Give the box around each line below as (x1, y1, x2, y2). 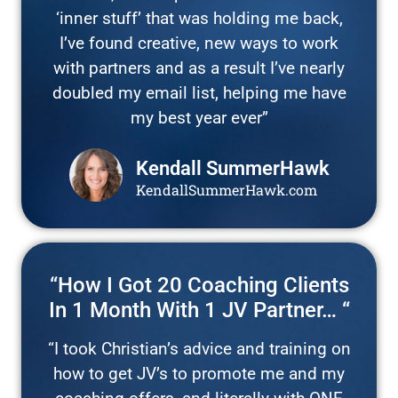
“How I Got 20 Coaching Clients (49, 272, 349, 298)
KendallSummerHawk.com (135, 179, 317, 199)
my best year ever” (130, 107, 268, 128)
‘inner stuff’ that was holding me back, (55, 7, 343, 28)
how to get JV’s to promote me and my (53, 362, 345, 384)
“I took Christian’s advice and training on (47, 338, 351, 359)
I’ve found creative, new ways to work (60, 32, 338, 53)
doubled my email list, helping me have (52, 82, 346, 103)
